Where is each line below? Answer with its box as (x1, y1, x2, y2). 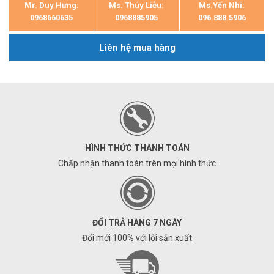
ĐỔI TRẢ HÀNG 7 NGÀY (92, 218, 182, 228)
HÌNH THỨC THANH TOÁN (84, 143, 190, 153)
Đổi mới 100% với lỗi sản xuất (82, 233, 192, 243)
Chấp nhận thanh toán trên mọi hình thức (58, 158, 216, 168)
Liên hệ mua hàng (98, 42, 176, 53)
